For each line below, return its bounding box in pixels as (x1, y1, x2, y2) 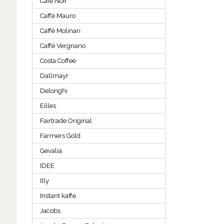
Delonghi (39, 87, 67, 95)
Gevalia (39, 147, 62, 155)
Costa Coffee (39, 57, 76, 65)
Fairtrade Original (39, 117, 92, 125)
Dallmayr (39, 72, 68, 80)
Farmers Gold (39, 132, 80, 140)
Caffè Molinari (39, 27, 80, 35)
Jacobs (39, 207, 60, 215)
